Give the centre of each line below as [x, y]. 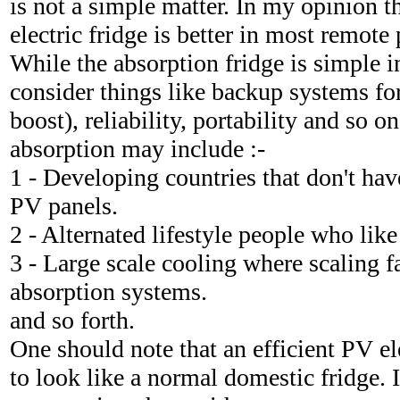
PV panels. [64, 206]
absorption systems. [108, 292]
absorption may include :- [137, 149]
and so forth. [72, 320]
